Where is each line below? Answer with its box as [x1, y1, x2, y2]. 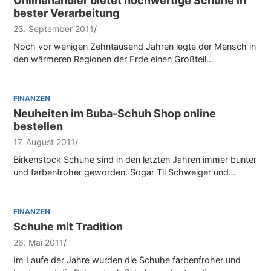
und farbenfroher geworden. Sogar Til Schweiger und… [13, 167, 236, 178]
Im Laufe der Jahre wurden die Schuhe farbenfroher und [13, 255, 241, 266]
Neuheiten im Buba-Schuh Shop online [13, 107, 216, 120]
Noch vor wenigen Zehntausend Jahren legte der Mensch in [13, 41, 256, 52]
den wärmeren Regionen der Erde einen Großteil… [13, 54, 214, 65]
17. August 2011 [13, 137, 75, 148]
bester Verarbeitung [13, 7, 119, 20]
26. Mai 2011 [13, 237, 64, 248]
